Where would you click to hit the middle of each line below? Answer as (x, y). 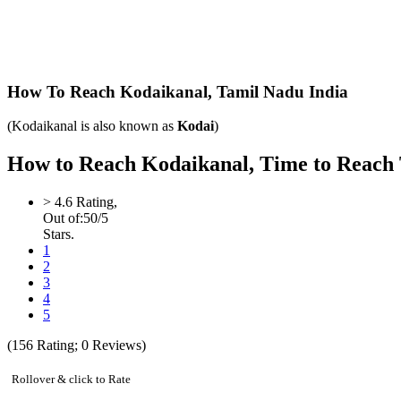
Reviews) (117, 346)
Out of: (63, 218)
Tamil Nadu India (282, 91)
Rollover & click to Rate (71, 380)
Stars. (59, 235)
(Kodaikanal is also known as (92, 126)
